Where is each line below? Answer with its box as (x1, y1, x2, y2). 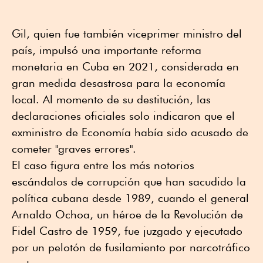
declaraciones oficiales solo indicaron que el (12, 109, 235, 122)
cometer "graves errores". (12, 141, 136, 155)
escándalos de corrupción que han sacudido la (12, 174, 246, 188)
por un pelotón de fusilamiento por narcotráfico (12, 240, 250, 254)
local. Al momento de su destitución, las (12, 92, 211, 106)
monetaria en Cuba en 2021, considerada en (12, 59, 239, 73)
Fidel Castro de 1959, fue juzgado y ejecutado (12, 224, 242, 237)
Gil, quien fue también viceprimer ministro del (12, 26, 242, 40)
